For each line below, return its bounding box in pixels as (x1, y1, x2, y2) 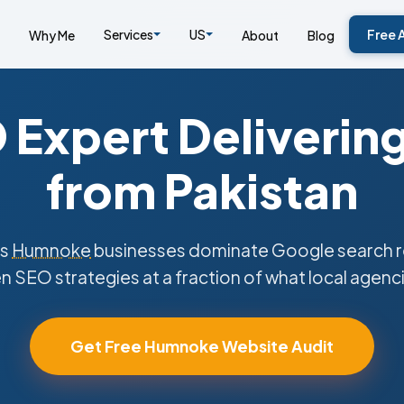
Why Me (28, 26, 75, 43)
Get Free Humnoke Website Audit (70, 336, 334, 356)
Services (103, 26, 153, 42)
